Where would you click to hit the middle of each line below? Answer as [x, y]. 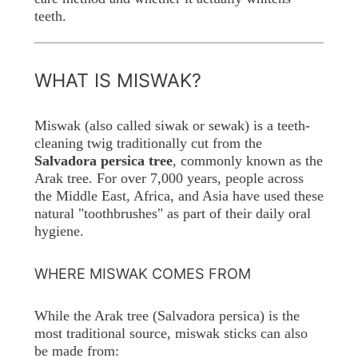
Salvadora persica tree [103, 161]
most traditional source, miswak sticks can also [171, 334]
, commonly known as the [247, 161]
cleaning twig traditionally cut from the [148, 143]
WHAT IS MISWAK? [117, 81]
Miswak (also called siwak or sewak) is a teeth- [172, 126]
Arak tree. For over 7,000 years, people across [169, 179]
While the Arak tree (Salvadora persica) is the [167, 316]
